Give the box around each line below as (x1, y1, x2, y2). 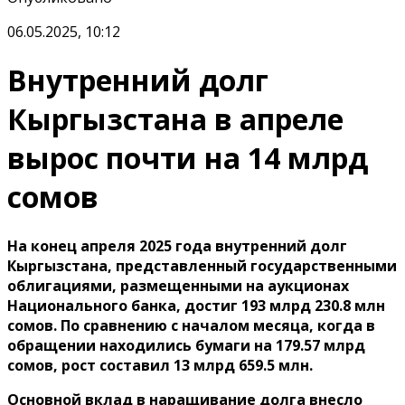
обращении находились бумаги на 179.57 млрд (7, 334, 365, 355)
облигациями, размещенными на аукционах (7, 275, 349, 296)
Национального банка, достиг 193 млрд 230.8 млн (7, 295, 385, 316)
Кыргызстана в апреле (7, 99, 344, 139)
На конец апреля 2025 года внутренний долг (7, 235, 347, 256)
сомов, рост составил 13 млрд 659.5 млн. (7, 354, 313, 375)
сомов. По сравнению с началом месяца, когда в (7, 315, 375, 335)
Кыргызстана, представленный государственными (7, 255, 397, 276)
